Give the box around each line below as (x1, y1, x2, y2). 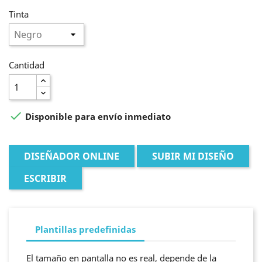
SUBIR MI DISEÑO (152, 149, 234, 163)
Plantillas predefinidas (35, 223, 136, 236)
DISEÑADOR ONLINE (24, 149, 119, 163)
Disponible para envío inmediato (23, 110, 171, 122)
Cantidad (9, 58, 44, 71)
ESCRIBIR (24, 171, 67, 185)
